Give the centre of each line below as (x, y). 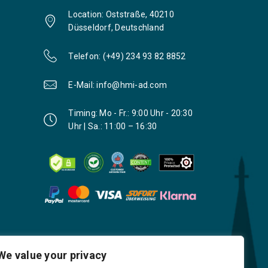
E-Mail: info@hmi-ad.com (118, 85)
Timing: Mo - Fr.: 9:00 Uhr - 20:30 (130, 113)
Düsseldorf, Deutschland (116, 28)
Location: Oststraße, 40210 (121, 15)
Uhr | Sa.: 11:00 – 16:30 (113, 127)
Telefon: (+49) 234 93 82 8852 (127, 56)
